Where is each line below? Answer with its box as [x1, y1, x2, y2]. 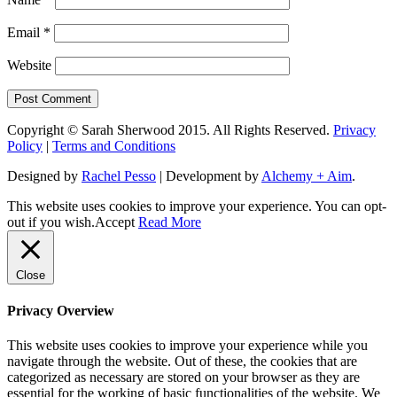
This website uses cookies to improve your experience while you [7, 338, 368, 354]
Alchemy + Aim [261, 167, 352, 183]
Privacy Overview [7, 303, 114, 319]
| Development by [156, 167, 261, 183]
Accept [95, 214, 135, 230]
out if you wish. [7, 214, 95, 230]
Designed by [7, 167, 82, 183]
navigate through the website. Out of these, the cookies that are [7, 354, 357, 370]
